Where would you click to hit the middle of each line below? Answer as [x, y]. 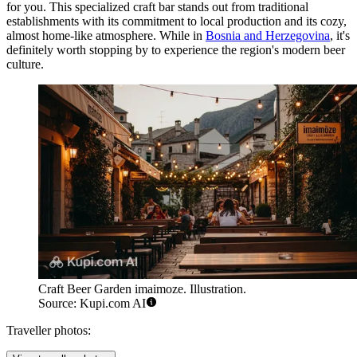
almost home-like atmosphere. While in [106, 35]
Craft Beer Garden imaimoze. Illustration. [142, 289]
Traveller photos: [49, 331]
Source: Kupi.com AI [92, 304]
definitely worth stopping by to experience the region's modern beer [176, 49]
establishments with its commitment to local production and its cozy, [177, 21]
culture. [25, 64]
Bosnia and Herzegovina [268, 35]
